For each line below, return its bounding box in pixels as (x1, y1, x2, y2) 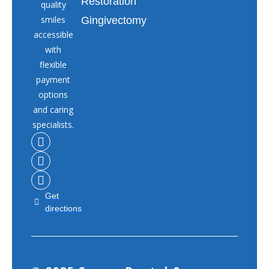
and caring (33, 103, 74, 115)
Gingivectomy (81, 14, 147, 26)
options (38, 88, 68, 100)
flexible (40, 58, 67, 70)
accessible (33, 28, 73, 40)
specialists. (32, 118, 74, 130)
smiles (41, 13, 66, 25)
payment (36, 73, 71, 85)
